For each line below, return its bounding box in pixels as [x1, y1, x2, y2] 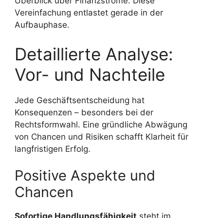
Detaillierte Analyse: [15, 43, 173, 64]
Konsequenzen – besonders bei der [15, 107, 153, 117]
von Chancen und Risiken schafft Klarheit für [15, 131, 188, 142]
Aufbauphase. [15, 20, 70, 30]
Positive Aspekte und [15, 167, 155, 184]
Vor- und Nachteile [15, 64, 165, 85]
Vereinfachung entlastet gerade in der [15, 8, 163, 18]
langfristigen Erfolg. [15, 144, 91, 154]
